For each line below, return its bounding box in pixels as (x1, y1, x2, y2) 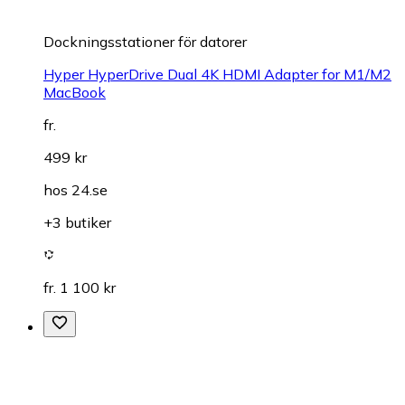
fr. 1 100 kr (43, 278, 116, 297)
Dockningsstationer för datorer (43, 32, 247, 51)
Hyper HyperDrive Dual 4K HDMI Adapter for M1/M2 (43, 64, 391, 83)
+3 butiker (43, 212, 111, 231)
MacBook (43, 82, 106, 101)
